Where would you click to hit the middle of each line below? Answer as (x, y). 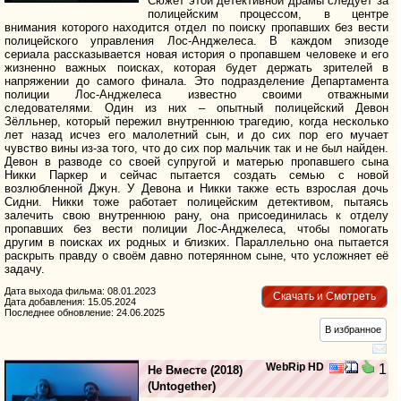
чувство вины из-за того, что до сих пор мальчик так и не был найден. (197, 148)
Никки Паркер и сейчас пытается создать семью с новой (197, 175)
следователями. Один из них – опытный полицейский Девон (197, 107)
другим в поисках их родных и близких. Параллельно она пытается (197, 242)
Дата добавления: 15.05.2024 (70, 301)
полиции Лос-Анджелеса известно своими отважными (197, 94)
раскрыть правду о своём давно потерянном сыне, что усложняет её (197, 255)
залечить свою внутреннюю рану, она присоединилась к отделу (197, 215)
